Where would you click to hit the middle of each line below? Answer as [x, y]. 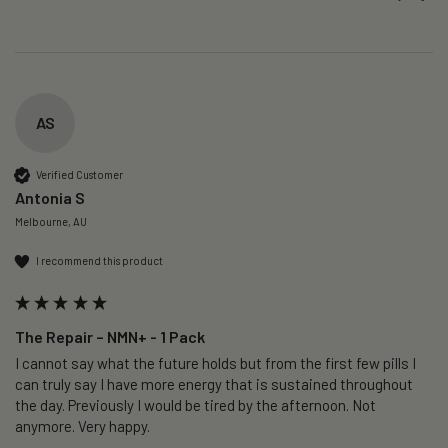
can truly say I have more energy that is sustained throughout [214, 383]
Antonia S [50, 197]
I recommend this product [99, 261]
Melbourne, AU [51, 221]
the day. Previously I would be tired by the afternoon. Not [195, 404]
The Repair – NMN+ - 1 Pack [110, 336]
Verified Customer [79, 175]
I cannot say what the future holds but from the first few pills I [215, 362]
